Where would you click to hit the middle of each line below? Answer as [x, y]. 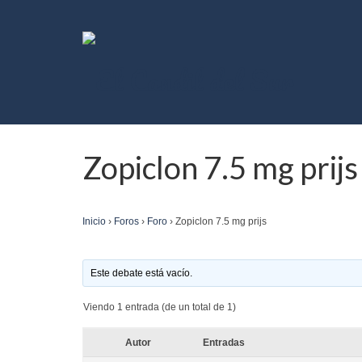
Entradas [224, 343]
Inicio [94, 221]
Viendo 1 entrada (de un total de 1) [160, 307]
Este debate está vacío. [142, 273]
